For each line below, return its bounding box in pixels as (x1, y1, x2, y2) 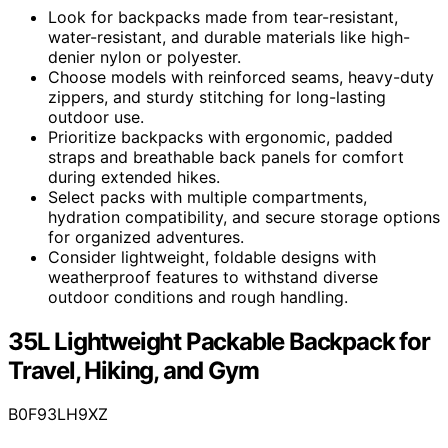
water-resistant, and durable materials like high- (48, 26, 410, 47)
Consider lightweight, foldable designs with (48, 246, 376, 267)
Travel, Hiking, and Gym (8, 355, 259, 385)
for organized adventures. (48, 226, 244, 247)
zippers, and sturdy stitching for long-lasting (48, 86, 386, 107)
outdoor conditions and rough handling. (48, 286, 348, 307)
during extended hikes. (48, 166, 220, 187)
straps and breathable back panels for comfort (48, 146, 404, 167)
